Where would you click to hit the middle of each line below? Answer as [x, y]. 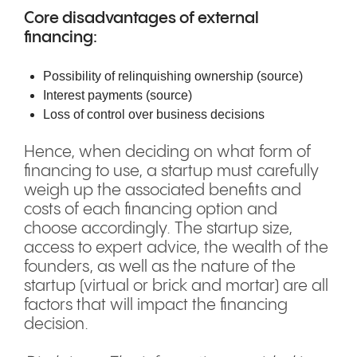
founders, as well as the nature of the [160, 267]
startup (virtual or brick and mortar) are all [176, 286]
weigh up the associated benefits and [163, 191]
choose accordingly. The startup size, [158, 229]
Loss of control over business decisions [155, 114]
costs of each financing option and [151, 210]
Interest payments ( [96, 95]
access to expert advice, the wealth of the [176, 248]
